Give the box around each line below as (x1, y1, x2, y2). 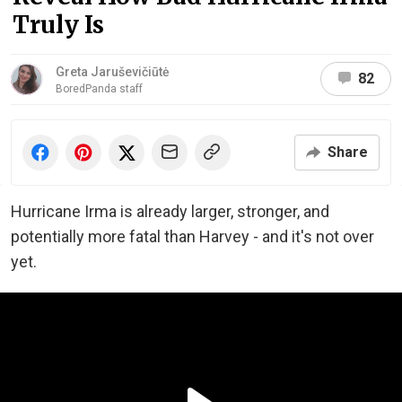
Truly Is (13, 9, 104, 39)
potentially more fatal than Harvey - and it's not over (11, 226, 374, 246)
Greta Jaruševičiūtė (56, 64, 170, 79)
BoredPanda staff (56, 82, 143, 95)
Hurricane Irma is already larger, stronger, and (11, 201, 329, 221)
